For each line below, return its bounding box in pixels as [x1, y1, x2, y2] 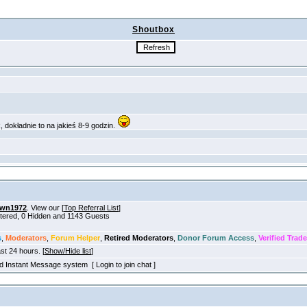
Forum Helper [51, 234, 100, 242]
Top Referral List [64, 204, 119, 212]
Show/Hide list [45, 247, 91, 255]
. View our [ [27, 204, 64, 212]
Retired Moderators [104, 234, 173, 242]
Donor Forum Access [177, 234, 254, 242]
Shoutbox [132, 25, 175, 34]
